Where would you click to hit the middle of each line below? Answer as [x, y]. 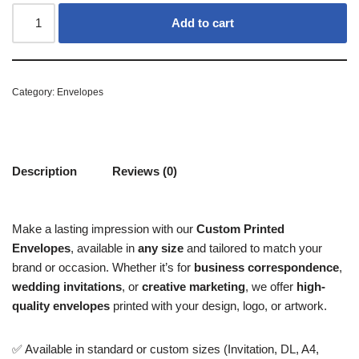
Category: [34, 92]
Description [44, 171]
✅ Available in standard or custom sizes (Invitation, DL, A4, [165, 349]
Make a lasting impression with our [104, 228]
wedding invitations [67, 286]
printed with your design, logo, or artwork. [218, 305]
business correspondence [266, 267]
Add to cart [203, 22]
